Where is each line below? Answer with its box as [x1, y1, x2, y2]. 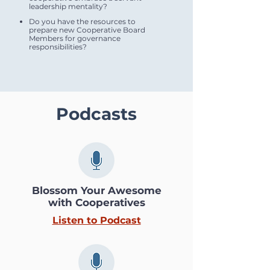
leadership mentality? [29, 2, 107, 11]
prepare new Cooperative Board [29, 25, 145, 34]
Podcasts [56, 104, 137, 124]
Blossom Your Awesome [31, 184, 162, 196]
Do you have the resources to [29, 17, 136, 26]
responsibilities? [29, 42, 87, 51]
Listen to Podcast [52, 215, 141, 226]
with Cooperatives [48, 196, 145, 209]
